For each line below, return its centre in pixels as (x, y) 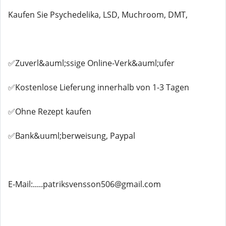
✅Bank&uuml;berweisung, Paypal (72, 136)
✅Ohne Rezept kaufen (50, 111)
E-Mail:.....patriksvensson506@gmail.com (84, 184)
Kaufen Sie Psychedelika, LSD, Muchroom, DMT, (98, 15)
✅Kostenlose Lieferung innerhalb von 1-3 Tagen (99, 87)
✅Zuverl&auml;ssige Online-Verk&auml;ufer (91, 63)
